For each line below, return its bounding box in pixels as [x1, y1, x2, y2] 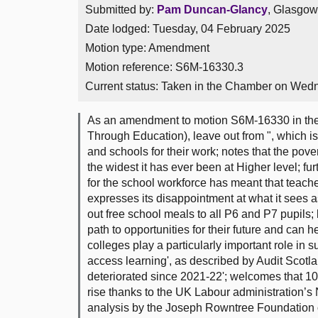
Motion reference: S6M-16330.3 [85, 61, 243, 73]
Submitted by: [85, 4, 157, 16]
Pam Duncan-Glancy [157, 4, 268, 16]
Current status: [85, 80, 161, 92]
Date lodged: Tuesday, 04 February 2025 [85, 23, 290, 35]
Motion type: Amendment [85, 42, 209, 54]
